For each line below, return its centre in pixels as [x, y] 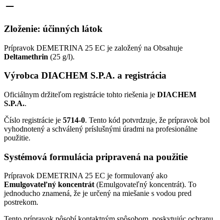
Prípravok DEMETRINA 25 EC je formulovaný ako [86, 176]
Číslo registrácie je [33, 120]
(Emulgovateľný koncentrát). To [145, 185]
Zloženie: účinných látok [53, 28]
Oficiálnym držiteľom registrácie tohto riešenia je [81, 94]
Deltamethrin [26, 56]
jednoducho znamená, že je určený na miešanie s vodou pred [98, 193]
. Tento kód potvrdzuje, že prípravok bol [147, 120]
